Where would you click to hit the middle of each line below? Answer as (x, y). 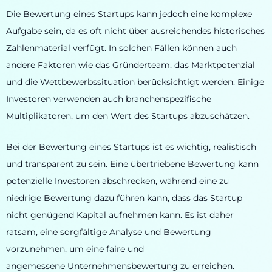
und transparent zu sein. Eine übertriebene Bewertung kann (132, 164)
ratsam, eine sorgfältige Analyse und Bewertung (109, 232)
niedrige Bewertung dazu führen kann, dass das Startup (124, 198)
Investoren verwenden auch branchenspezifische (109, 99)
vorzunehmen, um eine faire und (75, 249)
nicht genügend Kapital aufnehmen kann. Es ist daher (120, 215)
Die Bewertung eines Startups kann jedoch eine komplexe (129, 14)
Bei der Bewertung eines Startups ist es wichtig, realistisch (131, 147)
